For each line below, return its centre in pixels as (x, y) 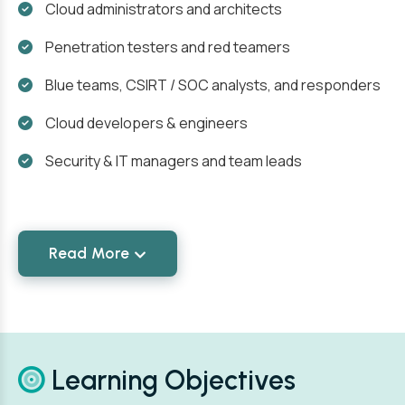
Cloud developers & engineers (146, 123)
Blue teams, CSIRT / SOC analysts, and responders (213, 85)
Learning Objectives (170, 380)
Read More (89, 253)
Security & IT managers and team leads (174, 161)
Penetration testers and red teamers (168, 47)
